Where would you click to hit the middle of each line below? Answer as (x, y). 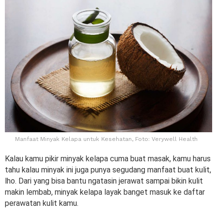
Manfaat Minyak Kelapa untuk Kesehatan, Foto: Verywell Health (106, 139)
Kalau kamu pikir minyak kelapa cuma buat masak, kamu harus (108, 158)
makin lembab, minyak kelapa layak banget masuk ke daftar (105, 192)
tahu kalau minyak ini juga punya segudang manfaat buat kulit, (108, 170)
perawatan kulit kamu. (43, 203)
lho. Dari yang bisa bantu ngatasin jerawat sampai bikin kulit (104, 181)
